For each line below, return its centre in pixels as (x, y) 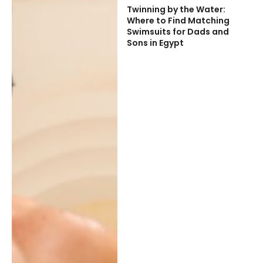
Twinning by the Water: (176, 9)
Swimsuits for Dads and (178, 31)
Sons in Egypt (155, 43)
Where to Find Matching (178, 20)
